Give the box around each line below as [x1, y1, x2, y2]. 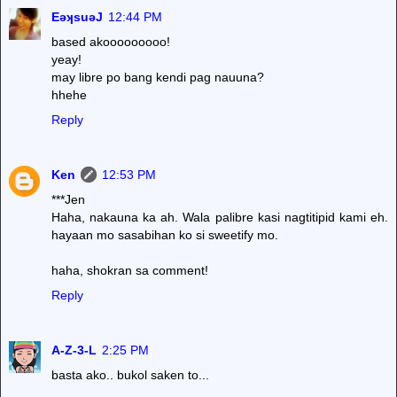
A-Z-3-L [51, 343, 97, 358]
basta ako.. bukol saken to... [51, 368, 209, 383]
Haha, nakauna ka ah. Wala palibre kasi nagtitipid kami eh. [51, 210, 388, 225]
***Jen [51, 192, 85, 207]
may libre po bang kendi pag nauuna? [51, 70, 264, 85]
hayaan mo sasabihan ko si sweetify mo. [51, 228, 278, 243]
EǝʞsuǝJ [51, 10, 103, 25]
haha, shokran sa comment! [51, 263, 208, 278]
